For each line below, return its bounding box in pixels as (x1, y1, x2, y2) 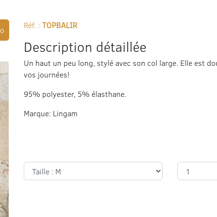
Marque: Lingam (24, 108, 77, 118)
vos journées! (24, 69, 69, 79)
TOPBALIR (42, 20, 77, 31)
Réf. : (24, 20, 42, 30)
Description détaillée (24, 37, 146, 56)
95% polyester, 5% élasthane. (24, 89, 126, 99)
